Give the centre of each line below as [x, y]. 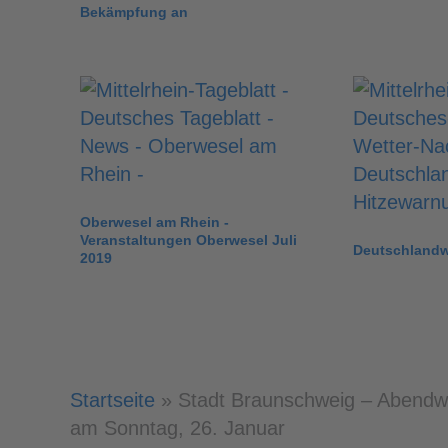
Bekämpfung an [134, 12]
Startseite [112, 400]
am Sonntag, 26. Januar [177, 428]
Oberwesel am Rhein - [154, 222]
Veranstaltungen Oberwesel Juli [188, 240]
